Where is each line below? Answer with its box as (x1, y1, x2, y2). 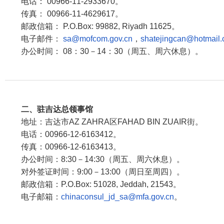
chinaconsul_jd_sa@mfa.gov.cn (61, 192, 174, 201)
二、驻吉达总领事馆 (21, 105, 93, 113)
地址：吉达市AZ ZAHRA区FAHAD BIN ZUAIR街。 (5, 117, 203, 126)
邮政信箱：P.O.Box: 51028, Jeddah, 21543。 (5, 180, 181, 188)
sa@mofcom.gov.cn (63, 34, 132, 43)
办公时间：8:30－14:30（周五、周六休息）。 (5, 155, 184, 163)
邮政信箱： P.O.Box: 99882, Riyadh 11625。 (5, 22, 179, 30)
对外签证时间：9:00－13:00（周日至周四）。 (5, 167, 184, 176)
